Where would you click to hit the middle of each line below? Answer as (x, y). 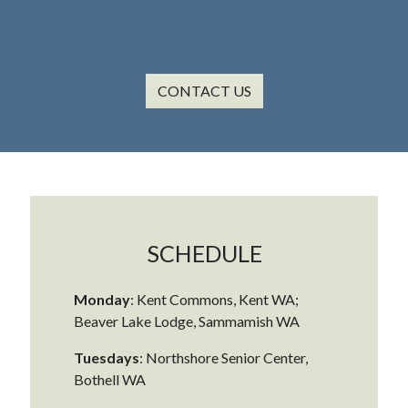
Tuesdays (107, 357)
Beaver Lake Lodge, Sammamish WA (187, 321)
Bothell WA (110, 379)
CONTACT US (204, 90)
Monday (102, 299)
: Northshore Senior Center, (224, 357)
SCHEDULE (204, 253)
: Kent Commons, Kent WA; (214, 299)
